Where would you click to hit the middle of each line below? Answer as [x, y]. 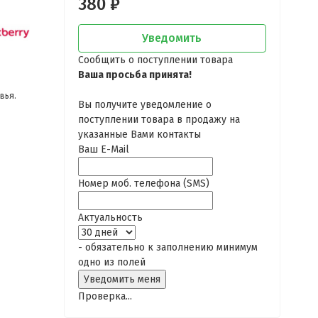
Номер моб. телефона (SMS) [143, 183]
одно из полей [111, 262]
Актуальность [110, 218]
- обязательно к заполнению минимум [168, 247]
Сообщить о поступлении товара [155, 60]
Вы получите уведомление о [144, 105]
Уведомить [172, 38]
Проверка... [105, 296]
